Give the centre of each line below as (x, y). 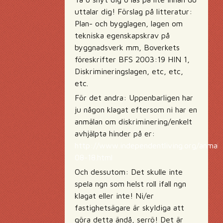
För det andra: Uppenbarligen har (134, 98)
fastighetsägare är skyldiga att (129, 208)
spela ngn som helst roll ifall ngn (130, 184)
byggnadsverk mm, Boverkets (127, 47)
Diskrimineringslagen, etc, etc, (129, 71)
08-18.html (94, 157)
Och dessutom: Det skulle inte (129, 172)
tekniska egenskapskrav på (122, 35)
